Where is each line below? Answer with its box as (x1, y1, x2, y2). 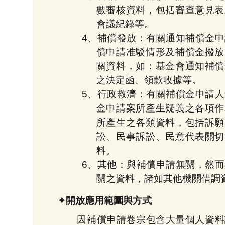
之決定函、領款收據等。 (96, 75, 201, 86)
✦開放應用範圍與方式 (58, 195, 152, 206)
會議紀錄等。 (96, 19, 154, 30)
